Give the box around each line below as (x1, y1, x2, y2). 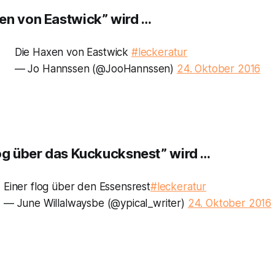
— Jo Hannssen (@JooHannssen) (14, 63, 177, 76)
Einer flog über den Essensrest (4, 180, 150, 193)
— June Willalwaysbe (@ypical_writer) (4, 197, 188, 210)
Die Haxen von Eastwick (14, 46, 131, 59)
